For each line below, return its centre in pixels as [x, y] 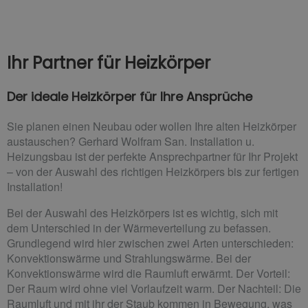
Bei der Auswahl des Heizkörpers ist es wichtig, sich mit [142, 212]
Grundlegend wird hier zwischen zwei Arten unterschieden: [150, 243]
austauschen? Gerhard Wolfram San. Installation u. [131, 141]
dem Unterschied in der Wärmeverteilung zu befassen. [139, 228]
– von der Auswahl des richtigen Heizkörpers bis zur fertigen [153, 171]
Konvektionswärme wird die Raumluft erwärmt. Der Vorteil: [148, 273]
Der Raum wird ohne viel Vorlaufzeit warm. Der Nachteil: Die [154, 288]
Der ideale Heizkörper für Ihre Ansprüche [130, 96]
